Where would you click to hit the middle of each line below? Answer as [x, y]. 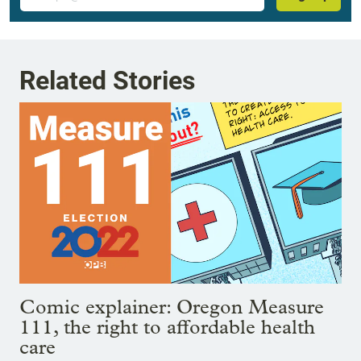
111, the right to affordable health [167, 326]
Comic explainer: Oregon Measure [172, 306]
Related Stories [107, 80]
